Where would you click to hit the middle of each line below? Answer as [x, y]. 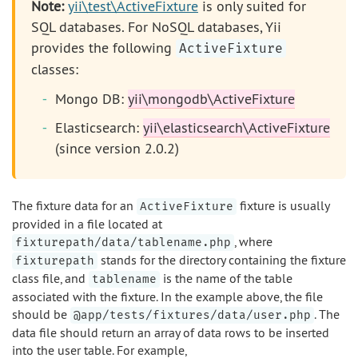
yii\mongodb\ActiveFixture [211, 99]
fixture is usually [283, 205]
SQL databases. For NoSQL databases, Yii [156, 27]
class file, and [50, 278]
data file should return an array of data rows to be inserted [171, 332]
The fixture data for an [74, 205]
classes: [55, 69]
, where [253, 241]
